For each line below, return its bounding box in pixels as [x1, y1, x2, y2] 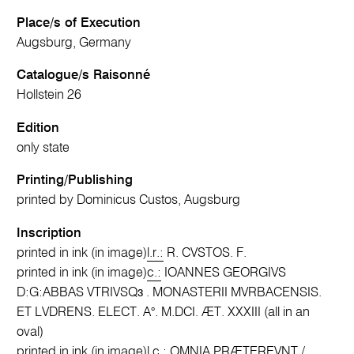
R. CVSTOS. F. [164, 246, 247, 260]
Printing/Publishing [17, 174, 134, 188]
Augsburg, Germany [17, 36, 132, 50]
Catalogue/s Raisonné [17, 69, 151, 83]
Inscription [17, 226, 82, 240]
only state [17, 141, 70, 155]
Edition [17, 121, 60, 135]
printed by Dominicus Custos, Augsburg [17, 194, 241, 208]
